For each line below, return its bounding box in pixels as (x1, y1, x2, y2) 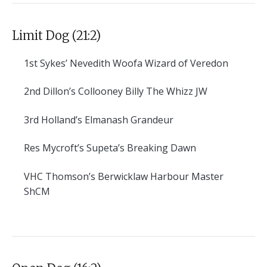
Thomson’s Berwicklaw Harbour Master (43, 169, 223, 183)
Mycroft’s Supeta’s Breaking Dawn (40, 141, 196, 155)
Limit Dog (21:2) (12, 28, 101, 44)
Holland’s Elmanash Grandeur (39, 113, 173, 126)
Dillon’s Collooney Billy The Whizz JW (41, 85, 207, 98)
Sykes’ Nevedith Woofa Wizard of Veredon (38, 57, 228, 70)
